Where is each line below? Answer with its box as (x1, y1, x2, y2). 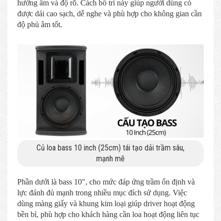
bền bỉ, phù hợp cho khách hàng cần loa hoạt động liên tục (17, 210, 199, 219)
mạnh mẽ (96, 153, 125, 163)
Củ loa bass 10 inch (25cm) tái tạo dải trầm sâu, (37, 143, 184, 152)
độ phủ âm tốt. (17, 20, 62, 29)
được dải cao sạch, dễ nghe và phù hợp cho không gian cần (17, 9, 202, 18)
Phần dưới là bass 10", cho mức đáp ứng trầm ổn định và (17, 177, 195, 186)
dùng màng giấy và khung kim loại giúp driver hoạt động (17, 199, 195, 208)
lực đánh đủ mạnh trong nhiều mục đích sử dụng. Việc (17, 188, 187, 197)
